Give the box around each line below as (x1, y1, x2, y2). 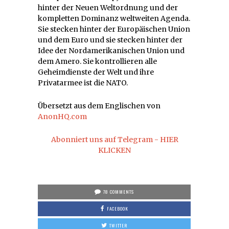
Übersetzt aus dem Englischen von (38, 101, 161, 111)
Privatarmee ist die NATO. (38, 78, 128, 88)
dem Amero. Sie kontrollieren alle (38, 57, 157, 66)
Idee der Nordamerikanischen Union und (38, 46, 185, 56)
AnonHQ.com (38, 112, 87, 122)
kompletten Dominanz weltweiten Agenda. (38, 14, 190, 24)
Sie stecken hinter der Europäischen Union (38, 25, 190, 34)
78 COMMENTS (103, 188, 134, 196)
